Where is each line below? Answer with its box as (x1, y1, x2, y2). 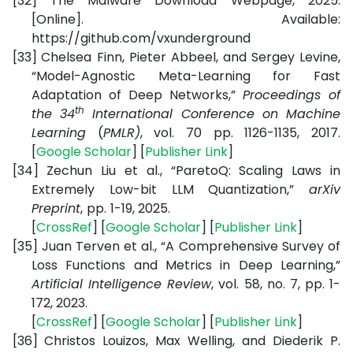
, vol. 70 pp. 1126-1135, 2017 (139, 124, 339, 142)
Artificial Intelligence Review (32, 275, 212, 293)
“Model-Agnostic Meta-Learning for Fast (32, 67, 340, 85)
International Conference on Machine (84, 105, 341, 123)
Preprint (32, 199, 80, 217)
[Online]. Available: (32, 10, 340, 28)
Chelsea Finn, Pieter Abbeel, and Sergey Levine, (41, 48, 340, 66)
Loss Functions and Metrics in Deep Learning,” (32, 256, 340, 274)
